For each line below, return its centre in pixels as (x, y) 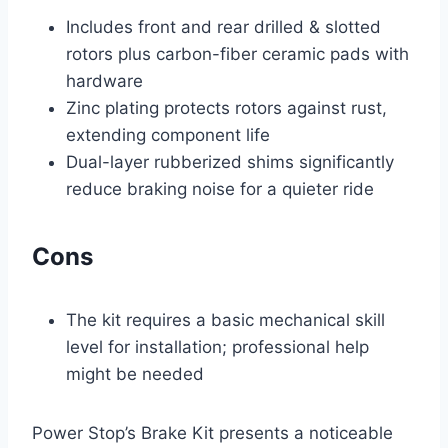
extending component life (168, 135)
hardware (104, 81)
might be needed (135, 374)
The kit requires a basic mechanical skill (225, 320)
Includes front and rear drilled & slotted (223, 27)
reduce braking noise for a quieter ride (220, 189)
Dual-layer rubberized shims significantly (230, 162)
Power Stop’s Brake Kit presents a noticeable (212, 433)
